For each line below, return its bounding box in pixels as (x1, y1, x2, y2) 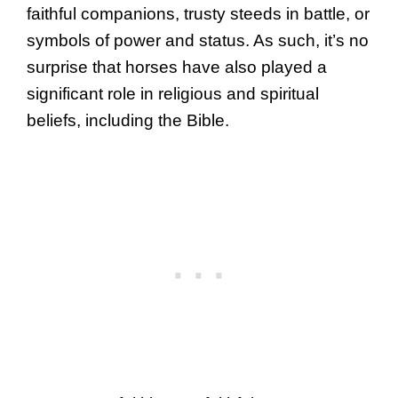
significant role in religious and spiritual (27, 84, 319, 104)
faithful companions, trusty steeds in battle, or (27, 4, 370, 24)
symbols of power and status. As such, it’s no (27, 31, 369, 51)
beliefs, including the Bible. (27, 111, 229, 131)
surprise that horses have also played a (27, 58, 327, 77)
